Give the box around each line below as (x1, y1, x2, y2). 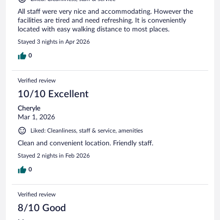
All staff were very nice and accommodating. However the (18, 8, 193, 15)
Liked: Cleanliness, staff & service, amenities (30, 127, 143, 134)
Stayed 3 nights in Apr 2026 (18, 38, 90, 45)
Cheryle (18, 105, 40, 112)
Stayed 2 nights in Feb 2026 (18, 152, 90, 159)
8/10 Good (18, 203, 66, 213)
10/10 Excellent (18, 89, 88, 99)
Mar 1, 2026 (18, 113, 55, 121)
